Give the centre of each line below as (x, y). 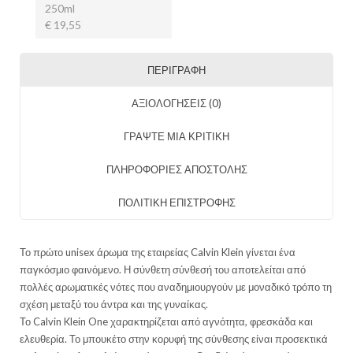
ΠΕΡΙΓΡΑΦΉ (176, 70)
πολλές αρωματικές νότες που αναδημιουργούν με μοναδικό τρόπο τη (176, 286)
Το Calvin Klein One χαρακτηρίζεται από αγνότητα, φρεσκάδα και (166, 321)
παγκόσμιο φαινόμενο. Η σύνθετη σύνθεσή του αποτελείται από (163, 269)
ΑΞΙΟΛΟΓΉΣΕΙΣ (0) (176, 103)
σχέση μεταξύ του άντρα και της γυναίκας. (114, 304)
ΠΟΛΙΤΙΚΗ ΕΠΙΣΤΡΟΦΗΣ (176, 202)
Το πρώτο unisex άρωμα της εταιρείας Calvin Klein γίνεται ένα (158, 252)
